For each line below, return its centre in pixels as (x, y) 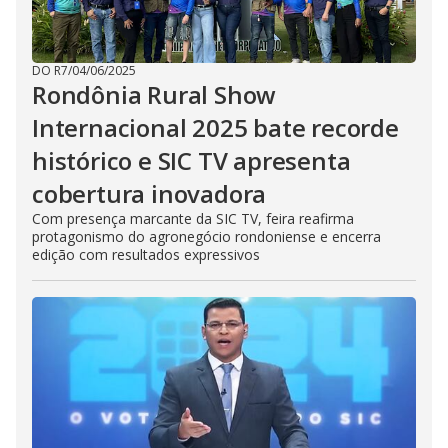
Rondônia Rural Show (154, 95)
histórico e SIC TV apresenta (191, 161)
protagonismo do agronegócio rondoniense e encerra (206, 237)
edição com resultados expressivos (146, 255)
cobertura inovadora (149, 194)
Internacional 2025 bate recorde (215, 128)
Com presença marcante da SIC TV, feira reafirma (193, 219)
